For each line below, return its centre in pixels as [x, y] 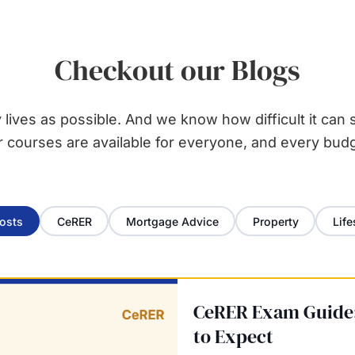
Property [275, 221]
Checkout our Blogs [177, 71]
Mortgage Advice [172, 221]
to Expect [233, 337]
